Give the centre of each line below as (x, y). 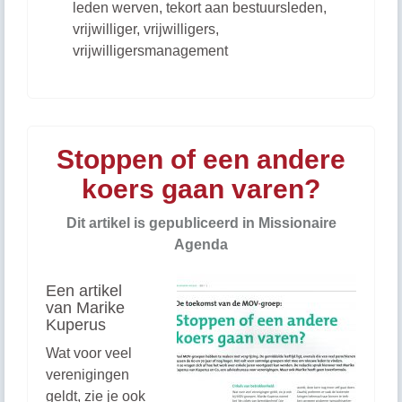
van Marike (85, 308)
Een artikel (84, 291)
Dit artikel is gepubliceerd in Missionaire (201, 223)
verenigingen (87, 375)
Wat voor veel (89, 353)
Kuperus (76, 325)
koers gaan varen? (201, 189)
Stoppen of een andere (201, 159)
